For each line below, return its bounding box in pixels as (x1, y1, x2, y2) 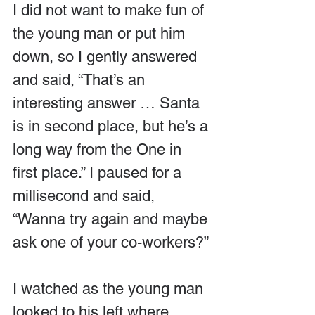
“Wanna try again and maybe (13, 210, 212, 228)
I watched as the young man (13, 279, 207, 297)
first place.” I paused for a (13, 163, 186, 181)
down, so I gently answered (13, 47, 201, 65)
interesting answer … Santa (13, 94, 204, 112)
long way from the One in (13, 140, 186, 158)
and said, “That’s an (13, 70, 149, 89)
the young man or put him (13, 24, 189, 42)
